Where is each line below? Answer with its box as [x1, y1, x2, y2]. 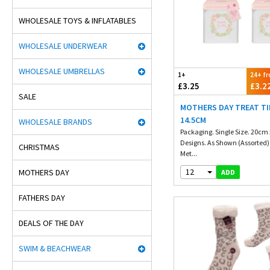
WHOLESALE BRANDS [19, 116, 92, 127]
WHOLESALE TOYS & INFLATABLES [19, 15, 136, 26]
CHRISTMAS [19, 142, 60, 152]
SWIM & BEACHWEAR [19, 243, 91, 254]
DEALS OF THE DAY [19, 218, 84, 228]
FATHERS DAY [19, 192, 65, 203]
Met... [180, 149, 198, 158]
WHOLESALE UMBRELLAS [19, 66, 105, 77]
